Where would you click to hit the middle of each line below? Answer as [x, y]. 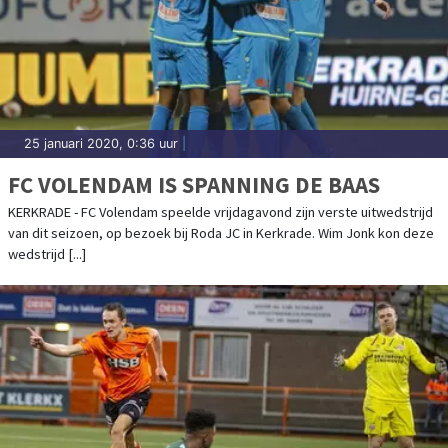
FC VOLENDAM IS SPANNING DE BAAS [194, 184]
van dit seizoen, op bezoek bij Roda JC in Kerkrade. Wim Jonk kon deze [221, 232]
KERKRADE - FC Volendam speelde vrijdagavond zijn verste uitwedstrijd [220, 211]
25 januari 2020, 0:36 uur [101, 143]
